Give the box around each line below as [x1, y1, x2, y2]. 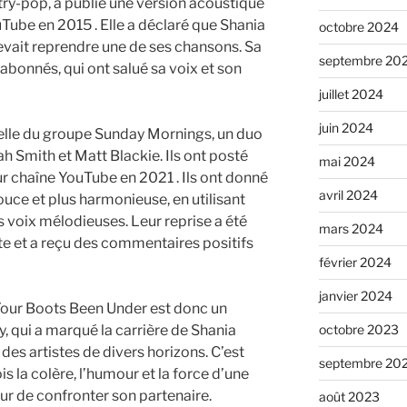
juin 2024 [318, 120, 373, 136]
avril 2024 [318, 187, 378, 203]
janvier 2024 [318, 288, 392, 304]
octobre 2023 [318, 322, 399, 338]
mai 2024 [318, 154, 375, 170]
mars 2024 [318, 221, 383, 237]
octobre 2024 [318, 19, 399, 35]
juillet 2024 [318, 86, 383, 103]
